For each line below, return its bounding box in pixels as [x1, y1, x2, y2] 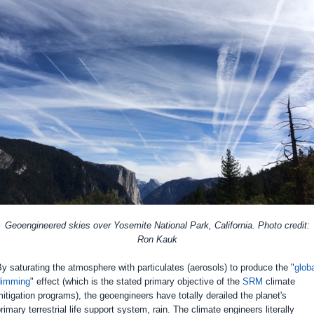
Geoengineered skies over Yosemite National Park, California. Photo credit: [4, 220, 310, 231]
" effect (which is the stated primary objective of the [30, 276, 243, 287]
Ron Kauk [137, 234, 177, 245]
